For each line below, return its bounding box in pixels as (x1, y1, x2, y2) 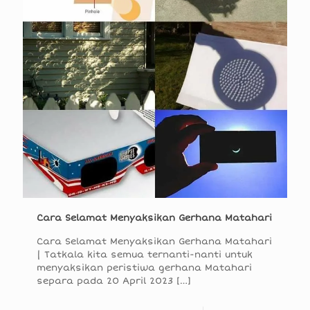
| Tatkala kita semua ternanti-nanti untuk (37, 249, 253, 261)
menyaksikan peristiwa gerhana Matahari (37, 262, 252, 274)
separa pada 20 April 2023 (37, 275, 173, 287)
